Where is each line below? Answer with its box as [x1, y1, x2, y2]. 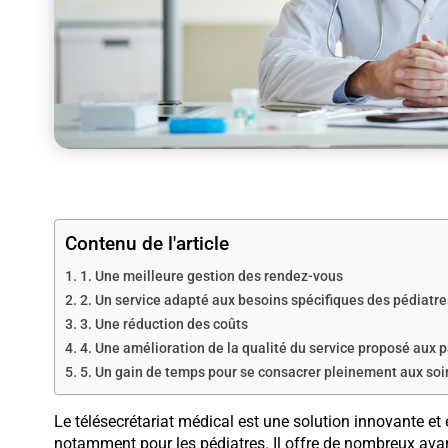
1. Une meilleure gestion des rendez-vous [79, 268, 343, 286]
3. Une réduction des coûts [79, 316, 248, 334]
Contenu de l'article [64, 232, 229, 256]
